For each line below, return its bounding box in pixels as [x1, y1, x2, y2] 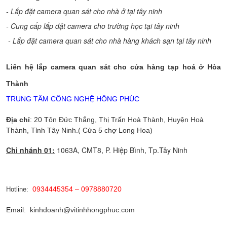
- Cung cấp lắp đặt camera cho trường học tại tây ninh [6, 21, 179, 31]
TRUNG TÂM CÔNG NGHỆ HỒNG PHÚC [6, 95, 139, 103]
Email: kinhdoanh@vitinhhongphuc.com [6, 205, 135, 214]
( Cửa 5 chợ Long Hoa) [78, 126, 153, 134]
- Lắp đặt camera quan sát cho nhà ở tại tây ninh [6, 6, 162, 16]
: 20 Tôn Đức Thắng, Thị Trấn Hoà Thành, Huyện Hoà [30, 115, 204, 124]
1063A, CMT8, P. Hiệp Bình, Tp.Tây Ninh [55, 145, 187, 155]
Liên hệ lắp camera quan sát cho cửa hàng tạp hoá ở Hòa [6, 63, 221, 71]
